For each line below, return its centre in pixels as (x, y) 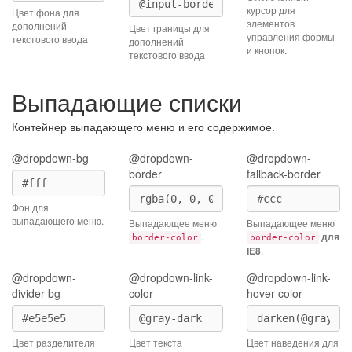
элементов (270, 23)
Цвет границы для (170, 28)
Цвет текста (156, 342)
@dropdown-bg (50, 158)
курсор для (271, 10)
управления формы (290, 37)
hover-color (274, 293)
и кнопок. (266, 50)
